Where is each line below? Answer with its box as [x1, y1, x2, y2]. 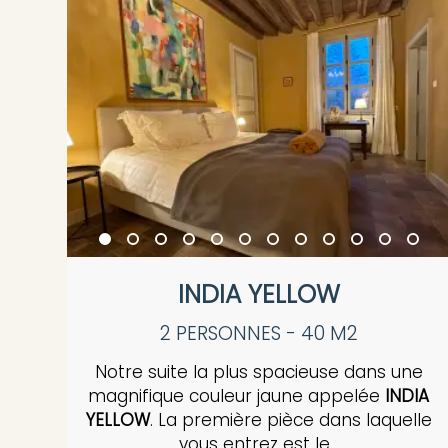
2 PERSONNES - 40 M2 [159, 320, 358, 348]
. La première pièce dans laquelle [149, 408, 432, 433]
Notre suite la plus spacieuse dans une [94, 360, 423, 385]
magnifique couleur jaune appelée [88, 384, 386, 409]
